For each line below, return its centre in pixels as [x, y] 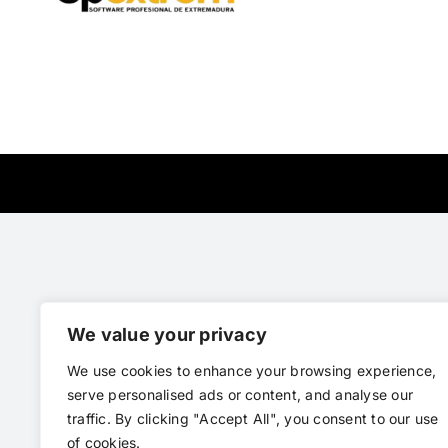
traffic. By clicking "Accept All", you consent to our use [253, 418]
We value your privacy [167, 334]
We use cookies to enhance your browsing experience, [252, 370]
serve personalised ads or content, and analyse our [240, 394]
